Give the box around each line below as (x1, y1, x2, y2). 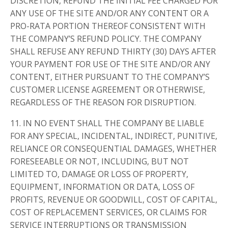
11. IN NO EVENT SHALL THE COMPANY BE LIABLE (10, 118, 204, 129)
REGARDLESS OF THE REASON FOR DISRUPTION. (10, 97, 196, 108)
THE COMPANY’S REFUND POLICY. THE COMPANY (10, 33, 202, 45)
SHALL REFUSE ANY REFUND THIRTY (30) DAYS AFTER (10, 46, 216, 58)
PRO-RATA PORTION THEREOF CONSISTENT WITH (10, 20, 206, 32)
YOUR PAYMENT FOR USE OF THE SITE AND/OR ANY (10, 59, 210, 70)
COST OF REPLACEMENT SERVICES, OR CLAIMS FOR (10, 207, 207, 218)
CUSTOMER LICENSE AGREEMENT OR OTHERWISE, (10, 84, 205, 96)
